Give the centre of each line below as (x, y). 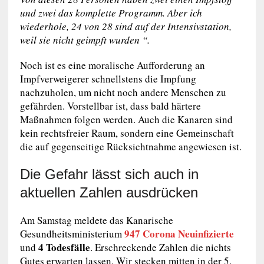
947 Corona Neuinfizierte (179, 233)
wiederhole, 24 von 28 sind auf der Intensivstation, (126, 26)
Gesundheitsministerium (72, 233)
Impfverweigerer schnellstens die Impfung (108, 78)
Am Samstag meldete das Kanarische (96, 220)
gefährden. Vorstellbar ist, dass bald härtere (110, 105)
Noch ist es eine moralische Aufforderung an (112, 65)
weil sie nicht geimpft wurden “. (85, 39)
